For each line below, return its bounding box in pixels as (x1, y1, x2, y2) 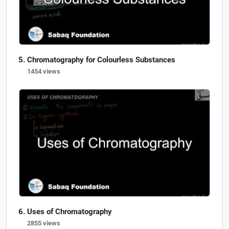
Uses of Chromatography (27, 207, 112, 216)
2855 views (27, 219, 60, 227)
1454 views (27, 67, 60, 75)
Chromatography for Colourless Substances (27, 55, 175, 64)
